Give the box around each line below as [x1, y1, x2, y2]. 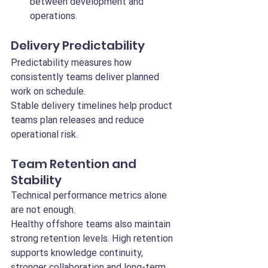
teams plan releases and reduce [11, 114, 147, 126]
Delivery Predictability [11, 37, 145, 54]
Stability [11, 172, 62, 188]
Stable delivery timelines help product [11, 100, 175, 111]
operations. [30, 10, 77, 22]
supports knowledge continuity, [11, 247, 145, 258]
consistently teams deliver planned [11, 71, 162, 83]
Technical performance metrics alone [11, 190, 169, 201]
